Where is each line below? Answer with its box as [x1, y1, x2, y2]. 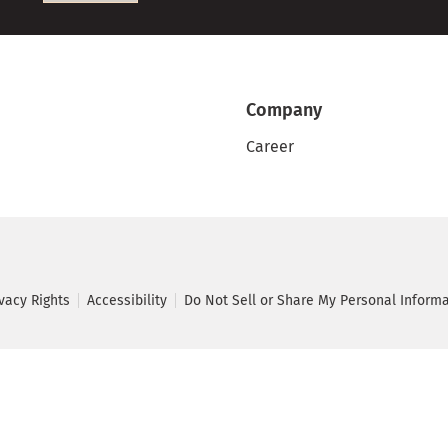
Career [246, 137, 295, 157]
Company [246, 99, 323, 122]
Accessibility [87, 292, 167, 310]
